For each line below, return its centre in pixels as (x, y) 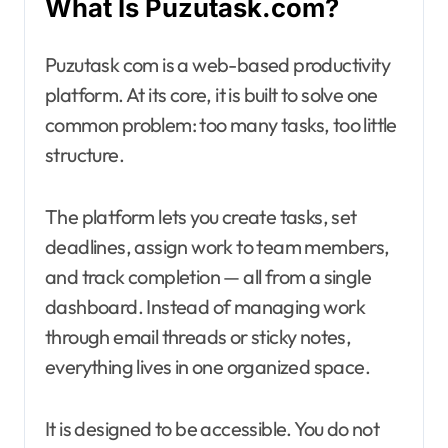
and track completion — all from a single (208, 277)
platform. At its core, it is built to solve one (211, 95)
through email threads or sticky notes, (198, 337)
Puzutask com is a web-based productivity (217, 65)
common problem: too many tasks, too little (221, 125)
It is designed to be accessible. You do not (212, 429)
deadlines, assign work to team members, (217, 247)
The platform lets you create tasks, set (201, 217)
